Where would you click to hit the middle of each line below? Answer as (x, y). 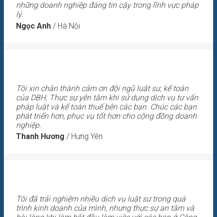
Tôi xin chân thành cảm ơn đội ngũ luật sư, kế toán (102, 88)
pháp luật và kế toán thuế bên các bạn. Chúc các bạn (106, 107)
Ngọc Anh (33, 26)
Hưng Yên (87, 137)
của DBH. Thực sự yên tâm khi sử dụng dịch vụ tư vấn (107, 97)
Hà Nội (69, 26)
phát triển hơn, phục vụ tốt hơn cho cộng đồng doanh (106, 116)
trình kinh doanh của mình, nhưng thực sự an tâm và (105, 208)
